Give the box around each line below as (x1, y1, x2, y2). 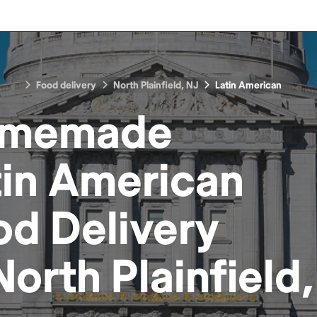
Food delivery (35, 79, 96, 91)
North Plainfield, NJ (113, 79, 198, 91)
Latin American (214, 79, 282, 91)
